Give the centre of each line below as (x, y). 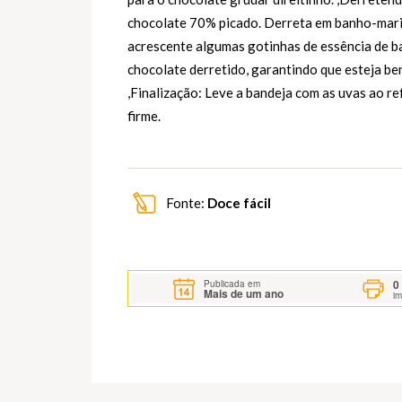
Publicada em (232, 283)
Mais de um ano (244, 293)
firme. (144, 116)
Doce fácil (239, 203)
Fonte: (185, 203)
